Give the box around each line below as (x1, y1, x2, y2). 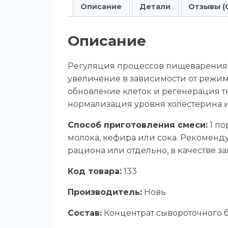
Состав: (68, 208, 102, 218)
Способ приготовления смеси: (68, 120, 208, 130)
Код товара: (68, 166, 122, 176)
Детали (139, 2, 171, 11)
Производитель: (68, 187, 142, 197)
